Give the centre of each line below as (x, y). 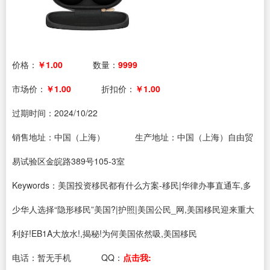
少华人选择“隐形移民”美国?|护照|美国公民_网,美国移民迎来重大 (133, 209)
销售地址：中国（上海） (58, 137)
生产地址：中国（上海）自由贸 (194, 137)
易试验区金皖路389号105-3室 (68, 161)
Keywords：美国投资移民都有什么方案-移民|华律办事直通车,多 (132, 185)
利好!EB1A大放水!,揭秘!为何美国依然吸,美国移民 (105, 233)
